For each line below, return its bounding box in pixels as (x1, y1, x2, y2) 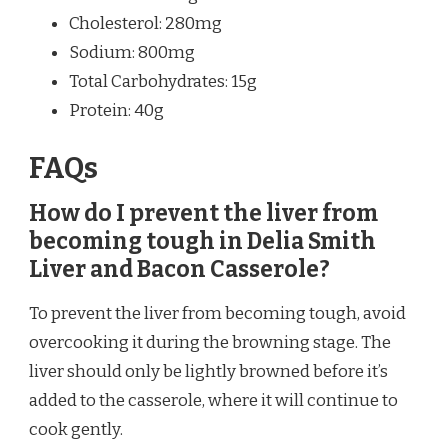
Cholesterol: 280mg (69, 13, 222, 35)
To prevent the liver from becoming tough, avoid (29, 302, 406, 324)
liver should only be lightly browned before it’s (29, 360, 388, 382)
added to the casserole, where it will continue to (29, 389, 398, 411)
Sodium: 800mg (69, 42, 195, 64)
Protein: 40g (69, 100, 164, 122)
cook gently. (29, 418, 123, 440)
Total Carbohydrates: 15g (69, 71, 257, 93)
